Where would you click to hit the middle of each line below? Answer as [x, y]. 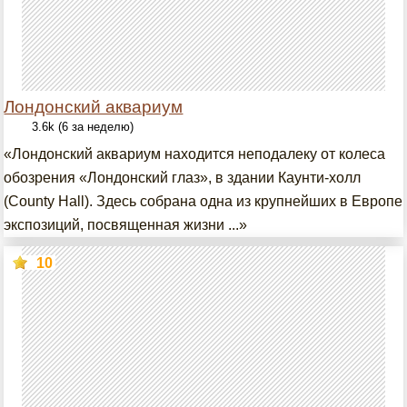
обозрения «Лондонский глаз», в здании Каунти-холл [183, 178]
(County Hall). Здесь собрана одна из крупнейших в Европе [203, 201]
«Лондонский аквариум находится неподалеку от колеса [195, 154]
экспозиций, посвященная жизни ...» [126, 225]
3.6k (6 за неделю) [83, 127]
